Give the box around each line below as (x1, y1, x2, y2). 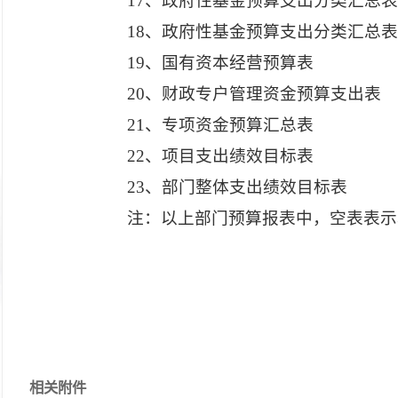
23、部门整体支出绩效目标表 (126, 178, 347, 196)
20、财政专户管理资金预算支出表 (126, 84, 381, 103)
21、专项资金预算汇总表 (126, 115, 314, 134)
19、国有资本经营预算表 (126, 53, 314, 72)
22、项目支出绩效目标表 (126, 147, 314, 165)
